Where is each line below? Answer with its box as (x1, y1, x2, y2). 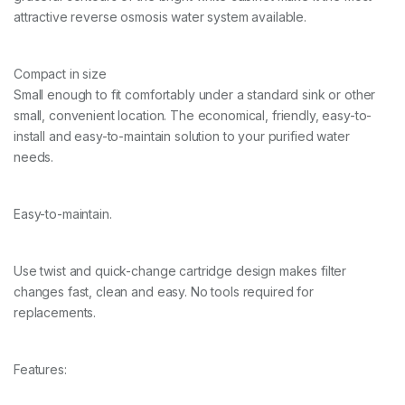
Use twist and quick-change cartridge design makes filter (14, 263, 347, 279)
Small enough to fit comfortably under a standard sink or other (14, 87, 376, 103)
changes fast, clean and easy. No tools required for (14, 284, 314, 300)
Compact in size (14, 66, 107, 82)
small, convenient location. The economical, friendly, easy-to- (14, 108, 372, 124)
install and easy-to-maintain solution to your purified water (14, 128, 350, 145)
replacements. (14, 305, 97, 321)
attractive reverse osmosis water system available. (14, 9, 306, 25)
